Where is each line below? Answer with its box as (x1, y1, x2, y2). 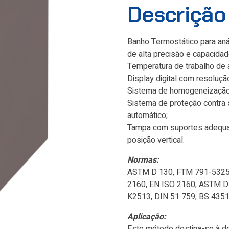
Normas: (127, 154, 159, 166)
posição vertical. (127, 134, 185, 146)
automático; (127, 109, 168, 122)
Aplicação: (127, 211, 166, 223)
